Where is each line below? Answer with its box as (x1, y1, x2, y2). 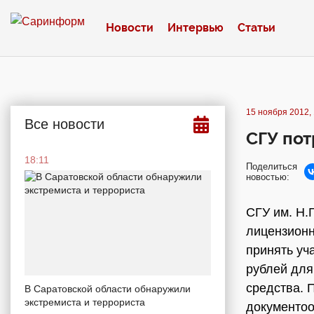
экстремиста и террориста (25, 296, 145, 308)
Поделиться (246, 161, 297, 172)
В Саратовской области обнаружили (25, 282, 191, 294)
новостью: (246, 172, 289, 182)
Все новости (25, 116, 104, 132)
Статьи (238, 21, 275, 34)
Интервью (168, 21, 224, 34)
